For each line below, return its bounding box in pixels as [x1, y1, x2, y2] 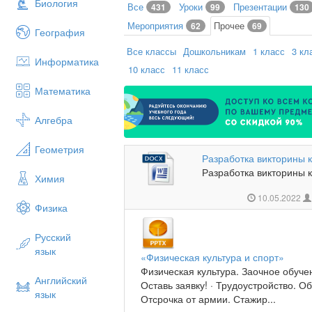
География [35, 25, 85, 39]
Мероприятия [127, 19, 187, 32]
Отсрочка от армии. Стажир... [141, 292, 276, 306]
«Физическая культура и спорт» [141, 250, 285, 265]
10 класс [128, 63, 166, 76]
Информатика [35, 54, 99, 68]
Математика [35, 84, 91, 97]
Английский [35, 273, 87, 287]
